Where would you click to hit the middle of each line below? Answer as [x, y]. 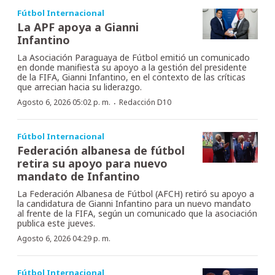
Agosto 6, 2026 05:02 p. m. [64, 102]
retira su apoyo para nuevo [92, 163]
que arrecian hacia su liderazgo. [79, 87]
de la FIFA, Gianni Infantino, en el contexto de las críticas [131, 77]
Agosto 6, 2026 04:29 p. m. [64, 238]
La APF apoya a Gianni [78, 27]
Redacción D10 [145, 102]
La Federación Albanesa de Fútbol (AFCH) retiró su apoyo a [136, 193]
